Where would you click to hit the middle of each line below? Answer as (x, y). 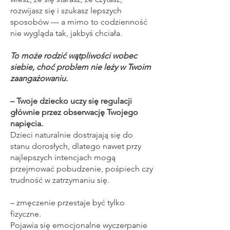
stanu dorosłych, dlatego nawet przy (76, 146)
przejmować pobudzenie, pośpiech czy (82, 169)
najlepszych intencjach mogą (63, 157)
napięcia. (28, 123)
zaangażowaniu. (39, 78)
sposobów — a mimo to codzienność (79, 22)
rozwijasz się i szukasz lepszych (66, 11)
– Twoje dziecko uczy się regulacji (71, 101)
